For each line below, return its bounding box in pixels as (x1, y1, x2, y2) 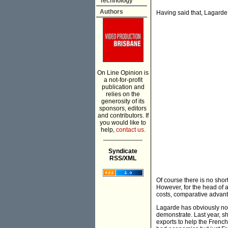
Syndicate (108, 148, 137, 155)
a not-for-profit (103, 76, 142, 83)
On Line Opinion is (97, 69, 149, 76)
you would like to (100, 119, 146, 126)
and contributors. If (97, 112, 149, 119)
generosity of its (101, 98, 145, 105)
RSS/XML (109, 155, 136, 162)
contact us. (116, 126, 146, 133)
